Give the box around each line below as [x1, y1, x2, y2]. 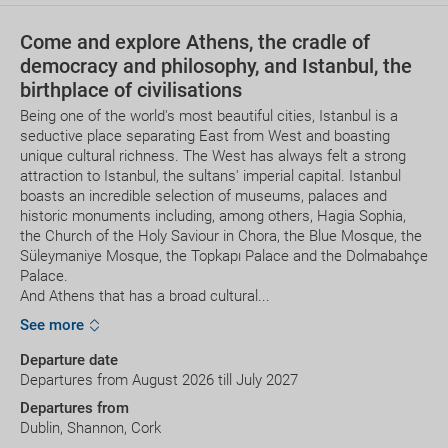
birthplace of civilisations [20, 78, 242, 102]
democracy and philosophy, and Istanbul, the [20, 54, 412, 78]
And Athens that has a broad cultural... [20, 287, 270, 305]
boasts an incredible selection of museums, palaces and [20, 187, 387, 205]
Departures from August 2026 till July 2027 [20, 371, 298, 390]
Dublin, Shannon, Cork [20, 419, 161, 438]
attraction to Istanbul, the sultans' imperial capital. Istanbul [20, 167, 401, 185]
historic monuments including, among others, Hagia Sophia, [20, 207, 406, 225]
